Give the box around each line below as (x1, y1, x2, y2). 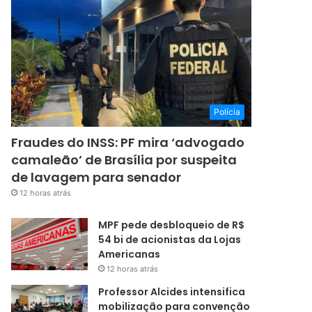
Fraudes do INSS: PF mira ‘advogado (11, 134, 245, 152)
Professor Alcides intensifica (98, 285, 246, 299)
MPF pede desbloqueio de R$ (98, 218, 245, 233)
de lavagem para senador (11, 169, 182, 187)
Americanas (98, 247, 161, 262)
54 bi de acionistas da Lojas (98, 233, 242, 247)
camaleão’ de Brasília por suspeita (11, 151, 237, 169)
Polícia (214, 107, 240, 118)
